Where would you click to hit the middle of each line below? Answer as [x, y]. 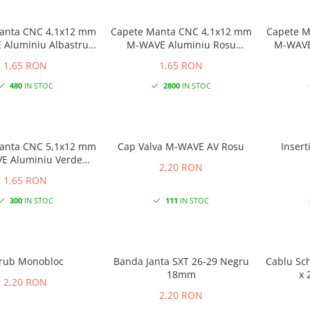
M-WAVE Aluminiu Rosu [181, 44]
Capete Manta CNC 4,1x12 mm [181, 31]
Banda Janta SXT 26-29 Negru [181, 261]
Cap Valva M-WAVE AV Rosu [181, 146]
